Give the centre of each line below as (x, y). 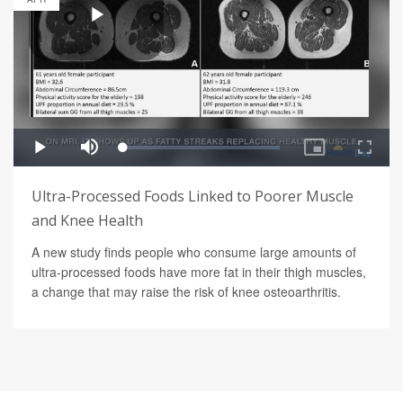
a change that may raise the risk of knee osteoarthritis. (186, 292)
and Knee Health (87, 221)
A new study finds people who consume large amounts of (194, 252)
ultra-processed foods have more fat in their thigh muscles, (199, 272)
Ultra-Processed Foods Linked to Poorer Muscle (193, 197)
